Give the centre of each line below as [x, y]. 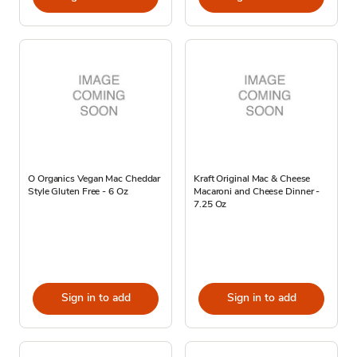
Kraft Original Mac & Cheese [252, 178]
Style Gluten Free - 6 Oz [78, 191]
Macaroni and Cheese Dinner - [257, 191]
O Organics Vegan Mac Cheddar [94, 178]
